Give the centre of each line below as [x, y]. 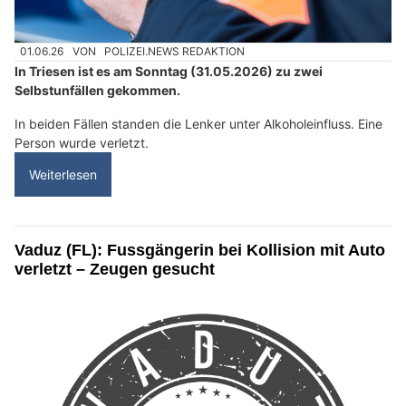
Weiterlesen [63, 174]
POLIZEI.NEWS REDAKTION [175, 52]
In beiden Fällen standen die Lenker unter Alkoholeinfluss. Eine [198, 123]
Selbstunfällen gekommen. [97, 90]
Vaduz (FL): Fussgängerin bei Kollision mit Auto [200, 250]
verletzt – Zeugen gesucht [115, 269]
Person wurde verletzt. [82, 142]
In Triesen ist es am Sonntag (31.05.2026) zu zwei [169, 71]
